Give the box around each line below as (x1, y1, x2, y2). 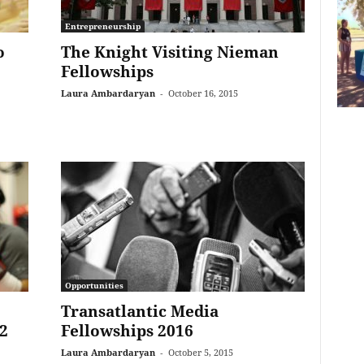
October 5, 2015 (167, 346, 233, 358)
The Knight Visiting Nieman (60, 41, 279, 63)
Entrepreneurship (64, 20, 141, 32)
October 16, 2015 (167, 87, 238, 99)
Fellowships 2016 (60, 320, 193, 341)
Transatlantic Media (60, 301, 219, 322)
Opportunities (64, 279, 123, 291)
